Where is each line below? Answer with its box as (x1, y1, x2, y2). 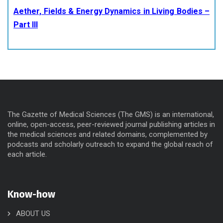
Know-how (7, 188, 55, 200)
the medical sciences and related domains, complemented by (7, 130, 208, 139)
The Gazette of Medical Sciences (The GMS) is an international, (7, 110, 214, 119)
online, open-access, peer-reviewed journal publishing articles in (7, 120, 215, 129)
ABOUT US (16, 209, 50, 218)
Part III (13, 20, 38, 29)
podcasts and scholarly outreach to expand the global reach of (7, 140, 213, 149)
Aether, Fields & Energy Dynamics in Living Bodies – (13, 6, 210, 16)
